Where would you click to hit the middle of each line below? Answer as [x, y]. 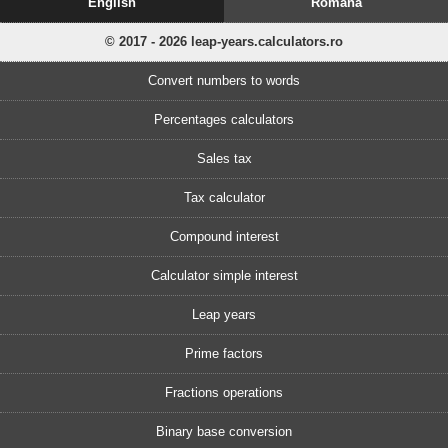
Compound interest [224, 236]
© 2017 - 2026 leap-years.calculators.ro [224, 41]
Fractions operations [224, 392]
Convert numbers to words [224, 80]
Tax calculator [224, 197]
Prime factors [224, 353]
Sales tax [224, 158]
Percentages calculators [224, 119]
